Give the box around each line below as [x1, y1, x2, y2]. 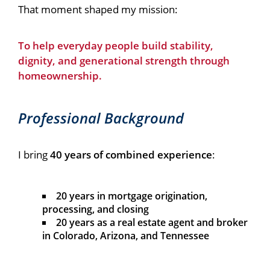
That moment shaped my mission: [18, 2, 178, 17]
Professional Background [18, 108, 184, 128]
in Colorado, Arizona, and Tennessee [42, 229, 209, 243]
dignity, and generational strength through [18, 54, 230, 68]
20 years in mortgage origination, [56, 189, 207, 203]
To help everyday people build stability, [18, 39, 213, 53]
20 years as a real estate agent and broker [56, 216, 248, 230]
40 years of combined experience [50, 148, 212, 162]
